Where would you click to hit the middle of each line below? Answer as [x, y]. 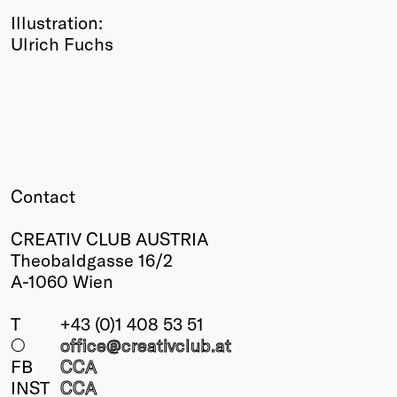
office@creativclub [136, 345]
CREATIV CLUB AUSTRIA [109, 239]
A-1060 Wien [62, 281]
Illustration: [57, 23]
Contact [43, 196]
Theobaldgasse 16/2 [92, 260]
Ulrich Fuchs [62, 44]
